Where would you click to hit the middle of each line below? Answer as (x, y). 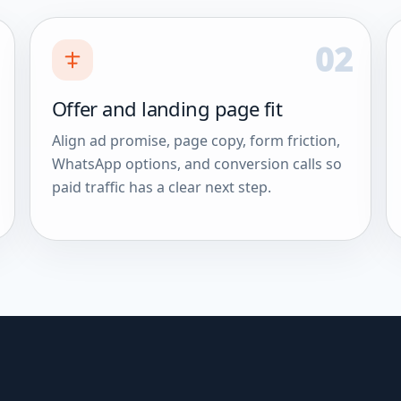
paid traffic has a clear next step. (161, 187)
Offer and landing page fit (167, 108)
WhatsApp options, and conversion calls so (196, 163)
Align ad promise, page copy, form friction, (196, 140)
